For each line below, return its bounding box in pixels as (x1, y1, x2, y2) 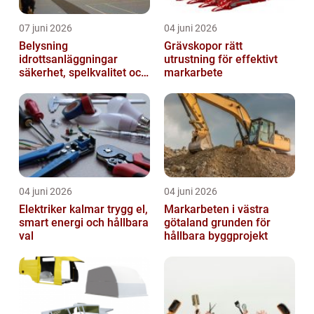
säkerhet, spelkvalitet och (19, 65, 147, 79)
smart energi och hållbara (19, 215, 149, 229)
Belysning (19, 39, 68, 53)
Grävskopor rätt (164, 39, 225, 53)
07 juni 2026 (19, 22, 72, 34)
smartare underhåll (19, 78, 116, 93)
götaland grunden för (164, 215, 211, 229)
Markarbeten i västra (164, 202, 269, 216)
